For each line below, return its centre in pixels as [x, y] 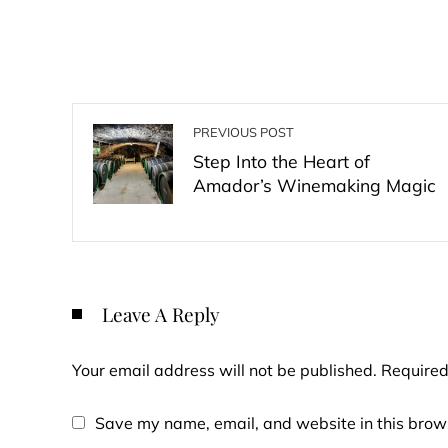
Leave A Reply [161, 314]
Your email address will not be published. [224, 370]
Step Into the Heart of [281, 161]
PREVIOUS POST [243, 132]
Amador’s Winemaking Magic [314, 185]
